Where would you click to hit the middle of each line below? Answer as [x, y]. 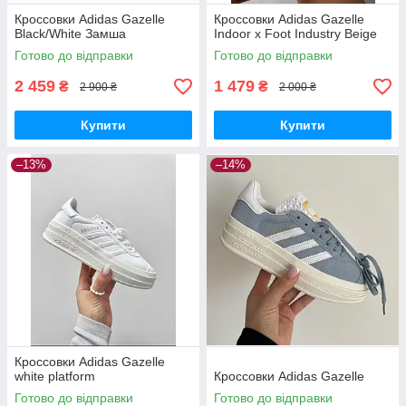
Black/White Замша [70, 34]
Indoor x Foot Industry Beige [295, 34]
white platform [55, 376]
